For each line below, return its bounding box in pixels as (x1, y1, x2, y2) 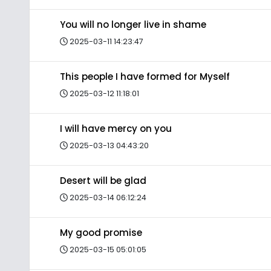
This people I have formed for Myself (60, 70, 230, 83)
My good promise (60, 226, 142, 239)
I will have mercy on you (60, 122, 172, 135)
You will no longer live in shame (60, 18, 206, 31)
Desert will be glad (60, 174, 146, 187)
